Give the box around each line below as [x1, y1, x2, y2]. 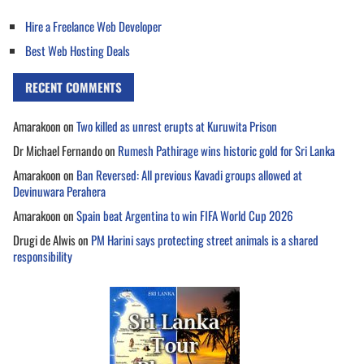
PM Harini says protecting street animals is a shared [91, 231, 318, 249]
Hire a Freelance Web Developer [25, 17, 162, 35]
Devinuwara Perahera [13, 182, 106, 200]
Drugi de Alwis [13, 231, 76, 249]
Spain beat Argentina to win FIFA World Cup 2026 [76, 206, 293, 224]
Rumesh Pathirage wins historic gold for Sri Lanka [118, 141, 335, 159]
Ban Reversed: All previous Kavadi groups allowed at [76, 166, 302, 184]
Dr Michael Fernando [13, 141, 102, 159]
